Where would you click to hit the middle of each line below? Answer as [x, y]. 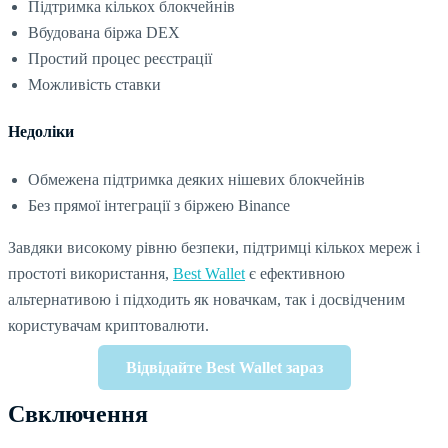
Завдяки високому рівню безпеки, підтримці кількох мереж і [214, 247]
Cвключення [78, 413]
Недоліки [41, 132]
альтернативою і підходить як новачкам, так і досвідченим [206, 299]
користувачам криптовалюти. [108, 325]
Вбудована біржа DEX [104, 33]
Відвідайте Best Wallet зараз [224, 367]
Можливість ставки [94, 85]
